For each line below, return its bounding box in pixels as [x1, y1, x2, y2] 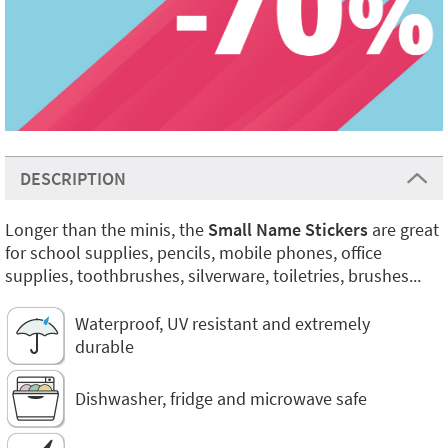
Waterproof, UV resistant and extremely [75, 312, 370, 335]
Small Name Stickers [208, 218, 368, 241]
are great [368, 218, 439, 241]
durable [75, 335, 134, 358]
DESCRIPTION [20, 167, 126, 190]
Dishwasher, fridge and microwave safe [75, 386, 367, 410]
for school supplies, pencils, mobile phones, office [5, 241, 382, 264]
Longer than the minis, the [5, 218, 208, 241]
